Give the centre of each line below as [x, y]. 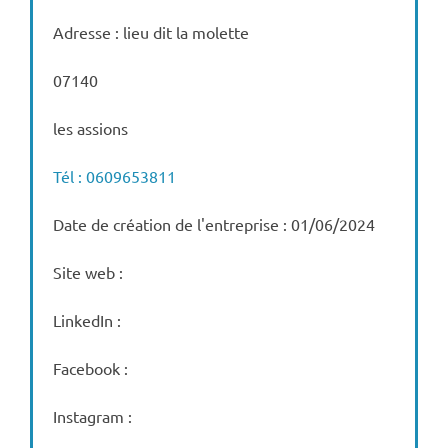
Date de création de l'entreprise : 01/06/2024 [213, 224]
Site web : [87, 272]
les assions [90, 128]
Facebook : [90, 368]
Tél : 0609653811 [114, 176]
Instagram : [92, 416]
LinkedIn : [86, 320]
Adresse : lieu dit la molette [150, 32]
